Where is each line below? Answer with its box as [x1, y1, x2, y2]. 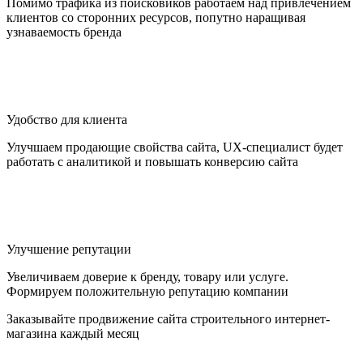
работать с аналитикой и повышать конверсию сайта [6, 154, 298, 169]
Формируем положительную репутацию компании [6, 284, 288, 298]
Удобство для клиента [6, 112, 127, 126]
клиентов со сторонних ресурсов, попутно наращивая [6, 10, 305, 24]
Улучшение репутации [6, 241, 131, 256]
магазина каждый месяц [6, 326, 139, 340]
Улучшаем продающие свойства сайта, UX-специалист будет [6, 139, 343, 154]
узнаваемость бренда [6, 24, 122, 39]
